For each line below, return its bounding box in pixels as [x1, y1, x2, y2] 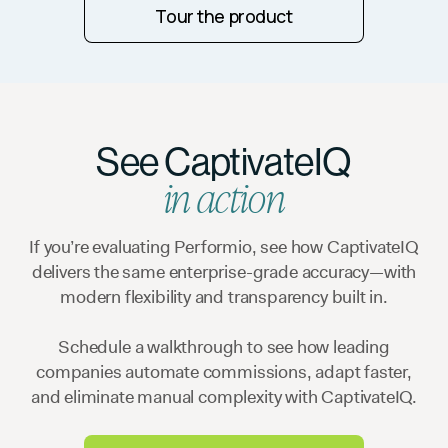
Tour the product [155, 3, 293, 28]
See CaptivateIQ [96, 139, 352, 184]
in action [163, 167, 285, 224]
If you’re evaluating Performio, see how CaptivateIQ [29, 234, 419, 259]
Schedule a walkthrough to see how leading [58, 334, 390, 359]
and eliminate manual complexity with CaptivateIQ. [30, 384, 418, 409]
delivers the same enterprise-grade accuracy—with [31, 259, 417, 284]
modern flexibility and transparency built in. [60, 284, 388, 309]
